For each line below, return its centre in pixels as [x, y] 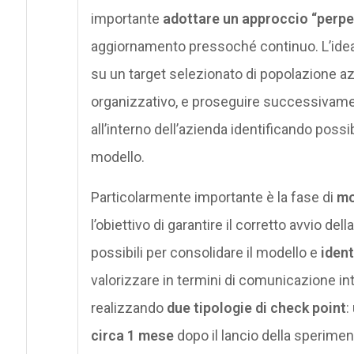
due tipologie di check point [256, 307]
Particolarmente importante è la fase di [213, 197]
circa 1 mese [132, 335]
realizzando [128, 307]
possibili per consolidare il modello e [205, 252]
